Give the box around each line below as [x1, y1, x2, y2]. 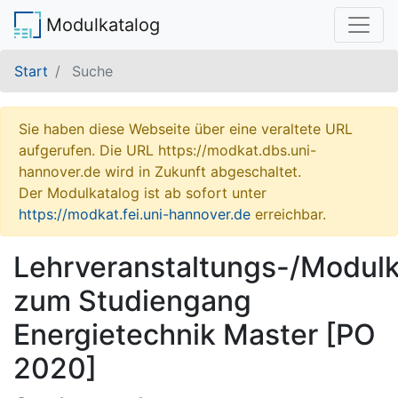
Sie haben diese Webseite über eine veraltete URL [19, 120, 353, 138]
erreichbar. [251, 205, 326, 223]
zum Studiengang [13, 283, 251, 318]
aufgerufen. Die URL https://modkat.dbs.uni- [19, 141, 316, 159]
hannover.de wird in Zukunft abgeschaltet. [19, 163, 301, 180]
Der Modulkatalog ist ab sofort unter [19, 184, 267, 202]
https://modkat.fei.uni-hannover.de [19, 205, 251, 223]
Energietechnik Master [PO [13, 317, 376, 352]
